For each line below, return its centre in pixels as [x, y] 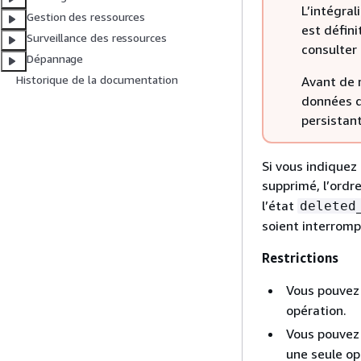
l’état [280, 205]
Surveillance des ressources [97, 38]
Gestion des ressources [86, 17]
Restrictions [300, 258]
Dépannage [55, 59]
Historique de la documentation [97, 80]
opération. [316, 310]
